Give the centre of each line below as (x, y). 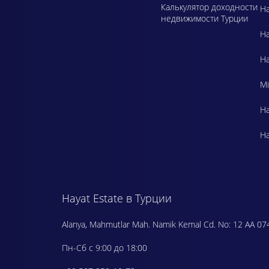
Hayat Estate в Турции (117, 198)
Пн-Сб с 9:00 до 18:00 (104, 248)
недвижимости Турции (204, 18)
